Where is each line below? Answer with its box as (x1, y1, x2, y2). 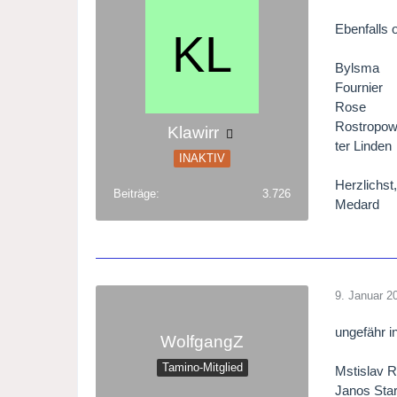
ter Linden (335, 138, 393, 154)
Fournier (335, 80, 384, 96)
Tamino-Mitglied (161, 361, 243, 375)
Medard (335, 197, 380, 213)
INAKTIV (179, 152, 226, 166)
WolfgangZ (160, 332, 245, 352)
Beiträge (113, 187, 157, 201)
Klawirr (167, 123, 220, 143)
